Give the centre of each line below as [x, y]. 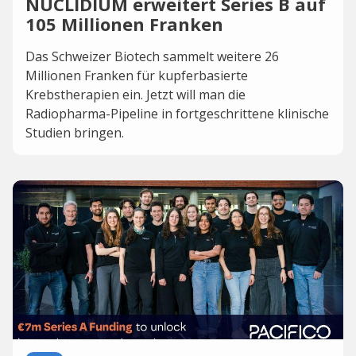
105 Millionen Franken [124, 24]
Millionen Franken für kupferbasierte [137, 75]
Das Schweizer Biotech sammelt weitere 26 [152, 56]
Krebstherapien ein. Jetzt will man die [135, 95]
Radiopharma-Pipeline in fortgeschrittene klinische [177, 114]
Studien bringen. [75, 133]
